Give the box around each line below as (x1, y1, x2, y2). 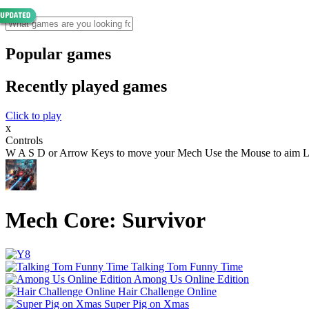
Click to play (6, 109, 61, 121)
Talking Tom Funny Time (131, 260, 243, 272)
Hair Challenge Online (118, 285, 217, 297)
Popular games (6, 44, 111, 63)
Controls (6, 134, 43, 146)
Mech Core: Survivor (6, 208, 206, 233)
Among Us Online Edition (134, 272, 249, 285)
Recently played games (6, 77, 167, 95)
